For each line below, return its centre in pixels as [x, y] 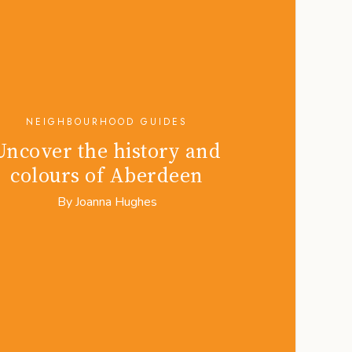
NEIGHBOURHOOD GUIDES [107, 121]
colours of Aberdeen [107, 175]
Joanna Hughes [116, 202]
